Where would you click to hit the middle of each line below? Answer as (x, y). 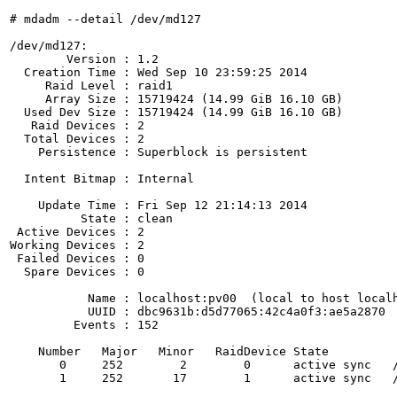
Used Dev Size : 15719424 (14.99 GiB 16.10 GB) (176, 112)
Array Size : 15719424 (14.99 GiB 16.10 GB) (176, 99)
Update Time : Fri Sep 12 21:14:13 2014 (159, 205)
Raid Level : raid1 (91, 86)
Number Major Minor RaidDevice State (169, 351)
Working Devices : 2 (77, 245)
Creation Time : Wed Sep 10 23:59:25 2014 (159, 72)
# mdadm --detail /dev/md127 (105, 19)
